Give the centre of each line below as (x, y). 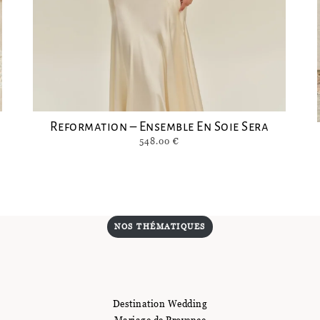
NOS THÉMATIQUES (160, 227)
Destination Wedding (160, 304)
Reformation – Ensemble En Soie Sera (159, 127)
